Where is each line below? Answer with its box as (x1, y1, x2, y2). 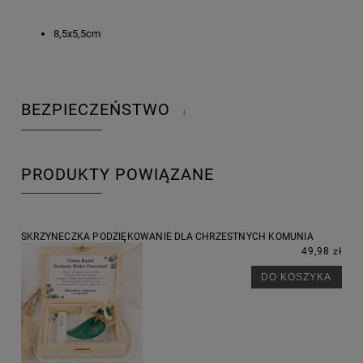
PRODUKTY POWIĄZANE (21, 164, 214, 184)
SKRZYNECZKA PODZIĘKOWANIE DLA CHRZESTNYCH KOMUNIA (21, 231, 314, 243)
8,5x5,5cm (53, 28, 100, 41)
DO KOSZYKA (261, 271, 332, 283)
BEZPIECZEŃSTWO (21, 100, 175, 120)
